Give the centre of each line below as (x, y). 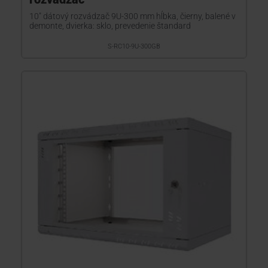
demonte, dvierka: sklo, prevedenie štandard (110, 26)
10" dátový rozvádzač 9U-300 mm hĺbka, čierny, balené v (133, 16)
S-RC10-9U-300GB (134, 46)
